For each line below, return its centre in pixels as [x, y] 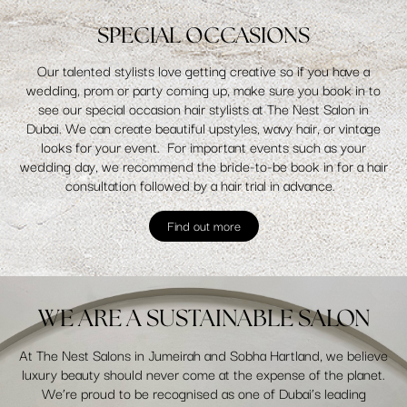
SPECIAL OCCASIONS [203, 36]
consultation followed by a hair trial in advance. [203, 184]
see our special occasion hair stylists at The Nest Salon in [203, 108]
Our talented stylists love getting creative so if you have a [203, 69]
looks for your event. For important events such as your [203, 146]
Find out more [203, 225]
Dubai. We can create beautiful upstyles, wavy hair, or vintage [203, 127]
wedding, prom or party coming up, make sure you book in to [203, 89]
